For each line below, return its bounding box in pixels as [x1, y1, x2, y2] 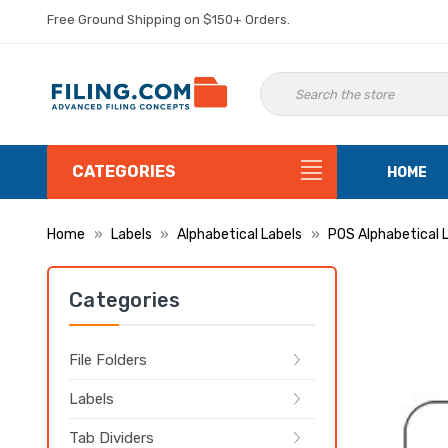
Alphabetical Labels [177, 226, 302, 243]
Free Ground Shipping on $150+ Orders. [47, 12, 290, 27]
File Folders [69, 351, 147, 369]
